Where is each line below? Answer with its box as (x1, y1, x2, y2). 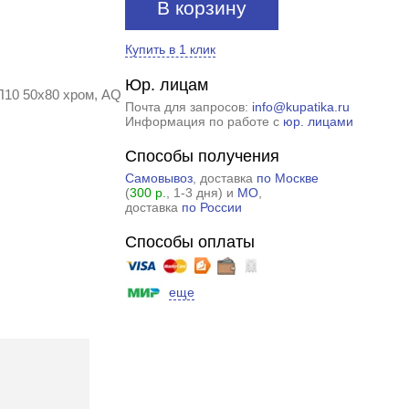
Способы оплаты (124, 233, 255, 251)
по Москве (256, 171, 319, 185)
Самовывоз (124, 171, 193, 185)
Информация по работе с (124, 114, 283, 129)
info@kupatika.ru (251, 100, 350, 114)
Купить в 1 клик (124, 42, 215, 57)
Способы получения (124, 147, 279, 165)
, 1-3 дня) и (165, 185, 237, 200)
